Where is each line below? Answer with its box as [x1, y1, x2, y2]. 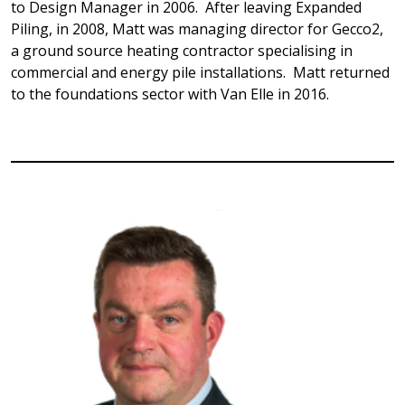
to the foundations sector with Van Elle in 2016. [11, 84, 329, 104]
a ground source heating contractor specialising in [11, 41, 353, 61]
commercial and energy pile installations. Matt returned [11, 62, 390, 82]
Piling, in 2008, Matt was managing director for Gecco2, [11, 19, 383, 39]
